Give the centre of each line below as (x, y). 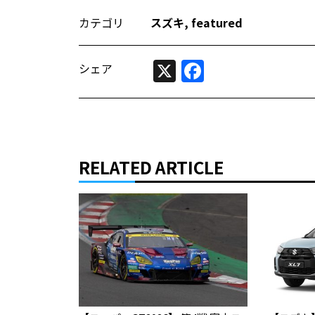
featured (217, 22)
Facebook (256, 71)
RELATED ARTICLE (151, 167)
